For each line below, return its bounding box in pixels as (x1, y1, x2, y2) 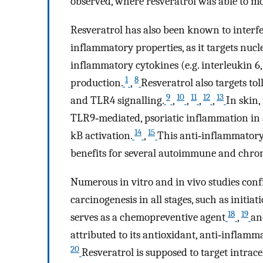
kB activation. (70, 129, 132, 143)
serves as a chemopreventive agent (70, 210, 225, 224)
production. (70, 76, 123, 90)
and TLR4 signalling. (70, 94, 164, 107)
